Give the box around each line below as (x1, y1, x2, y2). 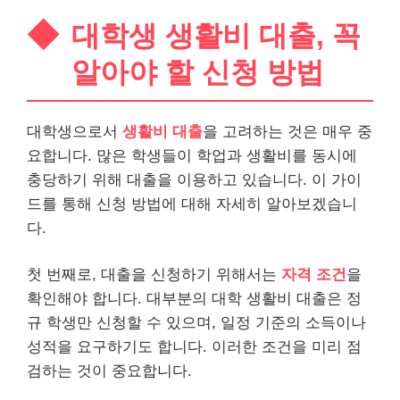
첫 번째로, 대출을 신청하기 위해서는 (27, 266, 281, 283)
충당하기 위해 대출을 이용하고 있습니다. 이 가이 (27, 171, 362, 188)
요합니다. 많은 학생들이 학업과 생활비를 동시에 (27, 146, 357, 164)
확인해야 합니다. (27, 290, 146, 307)
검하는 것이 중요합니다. (27, 362, 192, 379)
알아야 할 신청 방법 (71, 55, 324, 88)
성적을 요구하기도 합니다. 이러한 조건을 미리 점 (27, 338, 362, 355)
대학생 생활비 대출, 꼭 (71, 19, 361, 52)
